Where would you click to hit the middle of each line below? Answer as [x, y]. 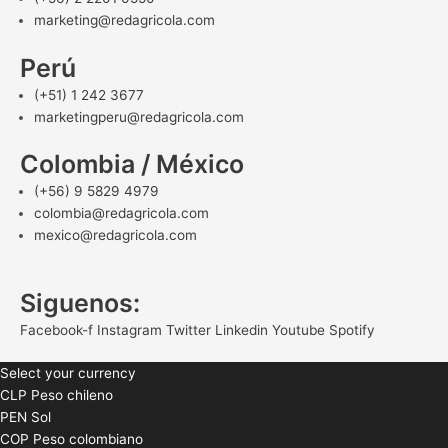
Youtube [298, 330]
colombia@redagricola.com [121, 213]
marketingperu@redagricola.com [138, 116]
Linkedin [241, 330]
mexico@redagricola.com [115, 235]
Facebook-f [56, 330]
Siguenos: [80, 303]
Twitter [188, 330]
